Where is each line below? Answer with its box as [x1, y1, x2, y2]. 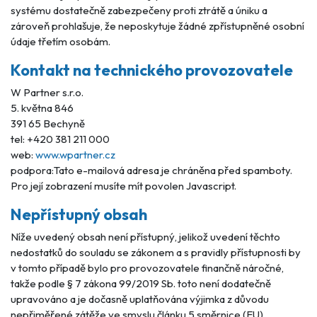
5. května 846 [11, 101, 74, 115]
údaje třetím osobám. [11, 35, 110, 48]
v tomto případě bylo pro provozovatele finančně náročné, [11, 261, 284, 275]
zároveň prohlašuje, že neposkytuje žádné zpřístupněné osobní [11, 19, 304, 33]
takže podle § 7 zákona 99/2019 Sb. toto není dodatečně [11, 277, 271, 290]
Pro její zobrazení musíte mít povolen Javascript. [11, 179, 236, 192]
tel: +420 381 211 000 [11, 132, 110, 146]
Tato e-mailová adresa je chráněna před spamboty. [54, 163, 292, 177]
